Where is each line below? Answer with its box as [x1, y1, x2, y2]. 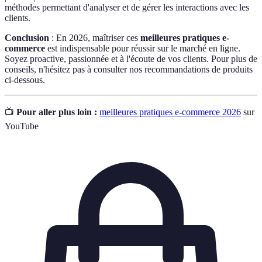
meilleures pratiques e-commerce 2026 [99, 106, 241, 117]
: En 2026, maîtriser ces [49, 32, 140, 43]
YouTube [5, 120, 39, 131]
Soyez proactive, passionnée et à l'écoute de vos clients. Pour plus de [5, 53, 257, 64]
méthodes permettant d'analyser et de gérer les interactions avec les [5, 2, 249, 12]
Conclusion [5, 32, 49, 43]
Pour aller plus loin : [16, 106, 97, 117]
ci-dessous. [5, 74, 45, 85]
